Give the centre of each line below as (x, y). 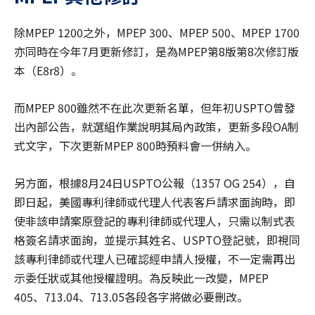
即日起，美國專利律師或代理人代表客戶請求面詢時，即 (155, 202)
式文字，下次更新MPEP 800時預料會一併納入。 (135, 146)
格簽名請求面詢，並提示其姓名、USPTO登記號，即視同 (157, 240)
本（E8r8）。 (48, 71)
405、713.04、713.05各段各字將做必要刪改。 (131, 297)
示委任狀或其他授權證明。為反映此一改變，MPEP (141, 278)
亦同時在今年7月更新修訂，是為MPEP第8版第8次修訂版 (156, 52)
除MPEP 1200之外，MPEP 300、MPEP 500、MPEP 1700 (157, 33)
